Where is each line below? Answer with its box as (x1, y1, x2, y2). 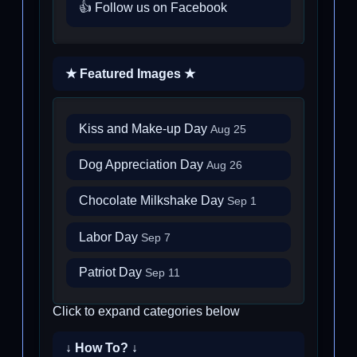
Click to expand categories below (53, 304, 240, 319)
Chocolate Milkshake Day (79, 194, 227, 208)
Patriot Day (79, 265, 145, 280)
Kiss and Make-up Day (79, 122, 210, 136)
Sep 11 (145, 267, 180, 280)
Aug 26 (206, 159, 242, 172)
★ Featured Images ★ (65, 67, 195, 81)
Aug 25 (210, 124, 246, 136)
